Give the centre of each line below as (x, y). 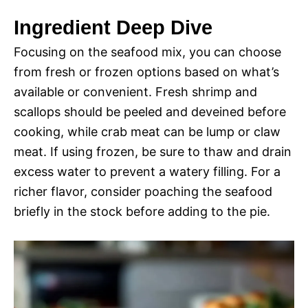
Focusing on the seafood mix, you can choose (147, 52)
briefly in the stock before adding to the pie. (142, 212)
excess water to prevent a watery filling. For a (147, 172)
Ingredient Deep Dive (113, 28)
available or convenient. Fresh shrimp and (135, 92)
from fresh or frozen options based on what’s (146, 72)
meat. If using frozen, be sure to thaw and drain (153, 152)
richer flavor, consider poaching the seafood (143, 192)
